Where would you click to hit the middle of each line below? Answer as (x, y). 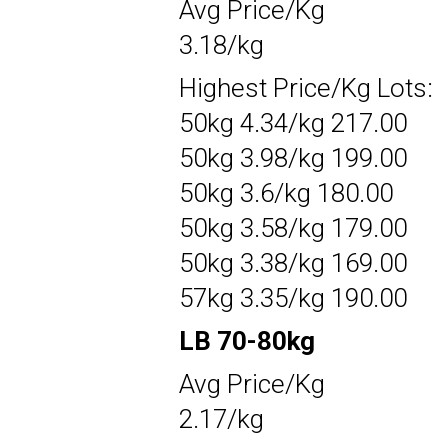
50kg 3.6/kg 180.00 (286, 192)
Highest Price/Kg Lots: (306, 87)
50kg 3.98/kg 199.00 (293, 157)
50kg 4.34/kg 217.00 (293, 122)
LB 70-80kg (247, 340)
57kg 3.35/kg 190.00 (293, 297)
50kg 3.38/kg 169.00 (293, 262)
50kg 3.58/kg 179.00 (293, 227)
